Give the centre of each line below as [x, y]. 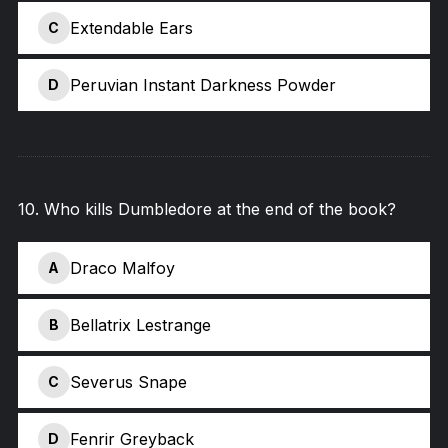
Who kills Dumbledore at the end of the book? [219, 209]
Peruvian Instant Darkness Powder [202, 84]
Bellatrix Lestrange [140, 324]
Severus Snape [128, 381]
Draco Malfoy [122, 267]
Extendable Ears [131, 27]
